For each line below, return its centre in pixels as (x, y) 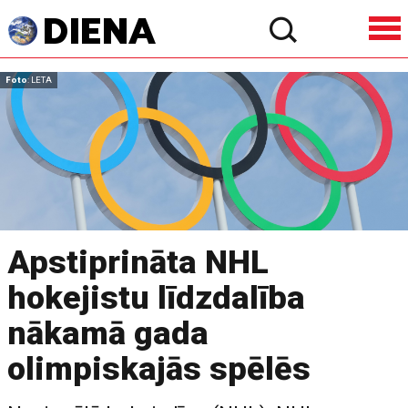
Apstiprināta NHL (138, 262)
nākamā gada (108, 333)
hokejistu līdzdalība (157, 297)
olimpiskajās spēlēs (159, 368)
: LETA (40, 80)
